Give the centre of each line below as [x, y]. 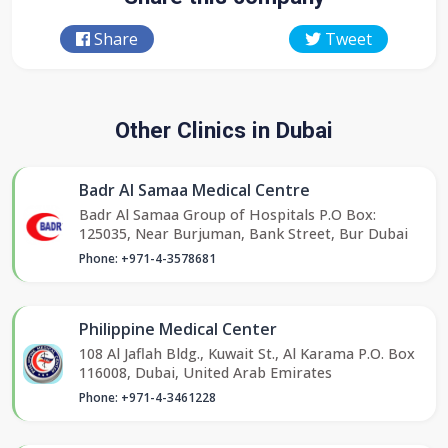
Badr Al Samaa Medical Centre [194, 190]
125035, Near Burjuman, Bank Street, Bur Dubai [243, 234]
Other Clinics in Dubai [224, 130]
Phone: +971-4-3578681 [147, 259]
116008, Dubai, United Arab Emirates [205, 373]
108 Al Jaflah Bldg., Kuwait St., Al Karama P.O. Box [247, 354]
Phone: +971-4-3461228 [147, 398]
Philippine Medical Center [178, 329]
